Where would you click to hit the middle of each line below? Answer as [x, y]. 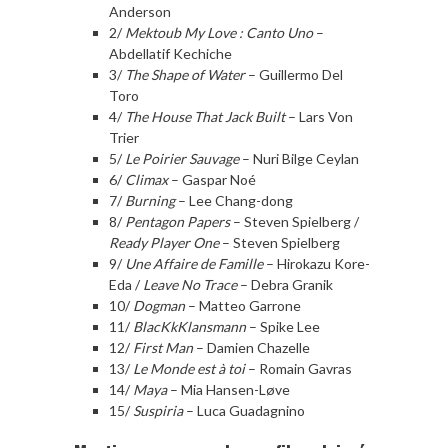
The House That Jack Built [205, 116]
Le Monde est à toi [187, 368]
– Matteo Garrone [243, 305]
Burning [148, 200]
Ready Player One [164, 242]
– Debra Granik [285, 284]
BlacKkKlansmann [188, 326]
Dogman [157, 305]
